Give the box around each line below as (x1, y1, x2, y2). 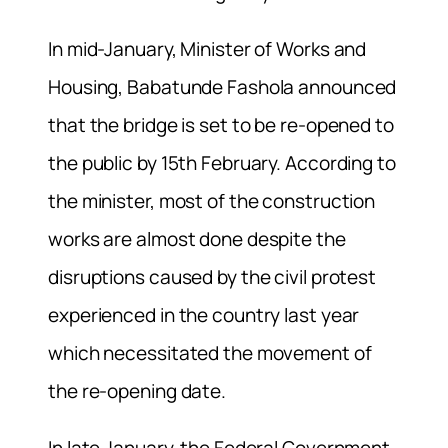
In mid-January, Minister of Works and (48, 35, 367, 62)
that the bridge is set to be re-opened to (48, 111, 394, 138)
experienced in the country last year (48, 301, 360, 328)
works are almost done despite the (48, 225, 346, 252)
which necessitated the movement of (48, 339, 372, 366)
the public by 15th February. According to (48, 149, 396, 176)
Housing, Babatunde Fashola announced (48, 73, 397, 100)
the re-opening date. (48, 377, 226, 404)
